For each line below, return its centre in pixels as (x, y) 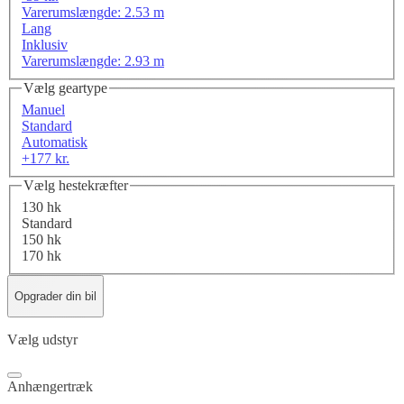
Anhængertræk (50, 387)
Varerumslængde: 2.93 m (93, 61)
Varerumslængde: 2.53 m (93, 13)
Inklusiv (45, 45)
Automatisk (55, 142)
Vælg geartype (65, 88)
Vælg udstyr (42, 340)
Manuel (43, 110)
